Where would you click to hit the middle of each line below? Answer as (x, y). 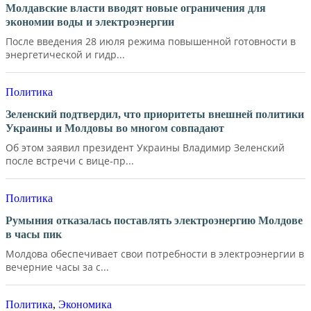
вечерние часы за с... (57, 267)
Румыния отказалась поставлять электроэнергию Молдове (154, 220)
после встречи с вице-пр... (70, 160)
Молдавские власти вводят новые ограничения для (136, 8)
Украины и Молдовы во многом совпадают (115, 128)
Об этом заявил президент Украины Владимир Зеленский (145, 147)
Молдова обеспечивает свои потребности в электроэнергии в (155, 253)
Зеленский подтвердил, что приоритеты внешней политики (155, 114)
